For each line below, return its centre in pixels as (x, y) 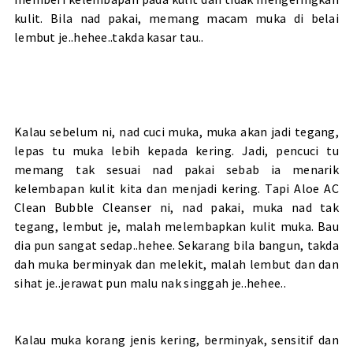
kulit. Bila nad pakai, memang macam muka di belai (176, 18)
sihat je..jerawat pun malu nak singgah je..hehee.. (150, 282)
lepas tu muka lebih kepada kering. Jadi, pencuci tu (176, 150)
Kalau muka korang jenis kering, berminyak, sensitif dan (176, 339)
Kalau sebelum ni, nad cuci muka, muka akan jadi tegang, (176, 131)
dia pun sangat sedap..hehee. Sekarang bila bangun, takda (176, 245)
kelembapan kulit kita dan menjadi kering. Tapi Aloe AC (176, 188)
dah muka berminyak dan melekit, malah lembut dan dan (176, 264)
